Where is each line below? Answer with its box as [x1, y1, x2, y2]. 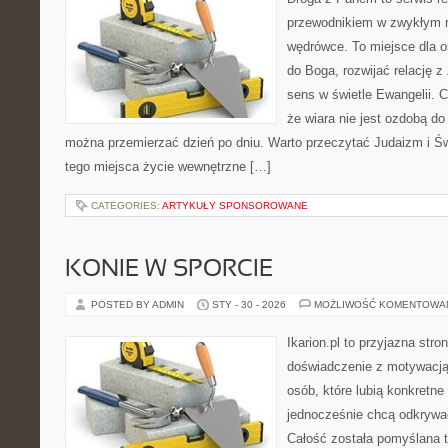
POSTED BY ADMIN [91, 299, 187, 310]
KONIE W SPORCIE [65, 259, 273, 281]
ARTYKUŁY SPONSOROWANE [162, 200, 308, 211]
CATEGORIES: [91, 200, 162, 211]
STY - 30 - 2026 [212, 299, 286, 310]
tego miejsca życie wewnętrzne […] [65, 159, 271, 174]
